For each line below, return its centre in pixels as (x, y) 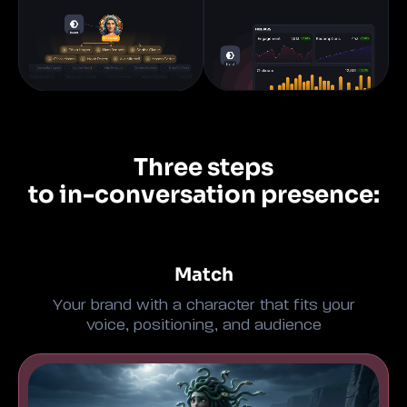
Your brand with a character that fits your (203, 306)
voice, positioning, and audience (203, 326)
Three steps (203, 168)
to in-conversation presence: (203, 195)
